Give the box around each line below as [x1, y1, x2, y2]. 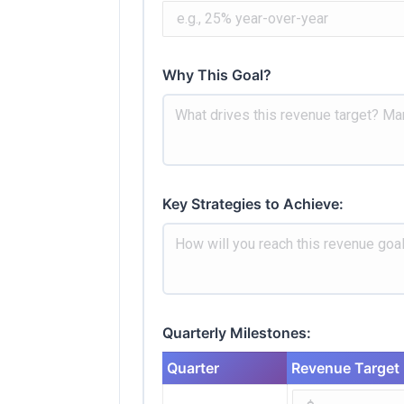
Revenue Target [291, 358, 399, 377]
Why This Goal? [162, 65, 271, 84]
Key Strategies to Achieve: [162, 194, 344, 213]
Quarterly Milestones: [162, 323, 311, 342]
